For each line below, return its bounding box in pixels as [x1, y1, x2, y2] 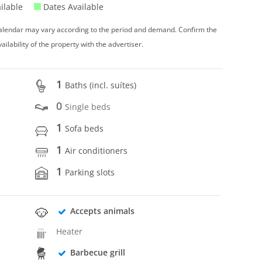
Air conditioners [65, 144, 128, 156]
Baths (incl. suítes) [65, 79, 137, 91]
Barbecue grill [70, 246, 125, 258]
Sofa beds [65, 123, 104, 135]
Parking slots [65, 166, 115, 178]
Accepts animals [70, 205, 135, 217]
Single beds [65, 101, 111, 113]
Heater [56, 226, 83, 237]
